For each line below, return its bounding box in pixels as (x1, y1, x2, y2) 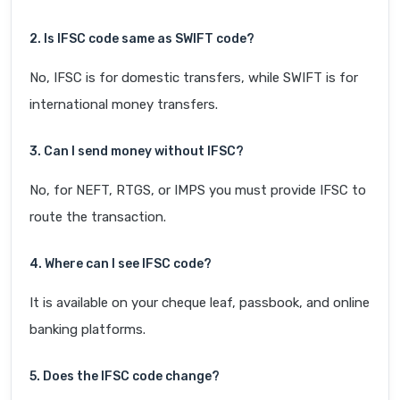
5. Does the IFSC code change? (29, 369, 220, 385)
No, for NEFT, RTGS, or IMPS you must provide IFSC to (29, 182, 366, 199)
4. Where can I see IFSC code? (29, 256, 212, 272)
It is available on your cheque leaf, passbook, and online (29, 295, 370, 312)
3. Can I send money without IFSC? (29, 144, 244, 160)
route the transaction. (29, 209, 166, 226)
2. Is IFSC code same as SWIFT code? (29, 31, 254, 47)
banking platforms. (29, 321, 146, 338)
